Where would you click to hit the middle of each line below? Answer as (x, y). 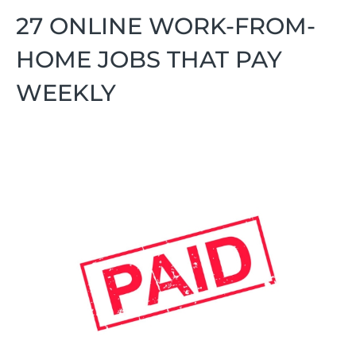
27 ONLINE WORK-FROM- (166, 26)
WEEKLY (66, 93)
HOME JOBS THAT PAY (149, 59)
